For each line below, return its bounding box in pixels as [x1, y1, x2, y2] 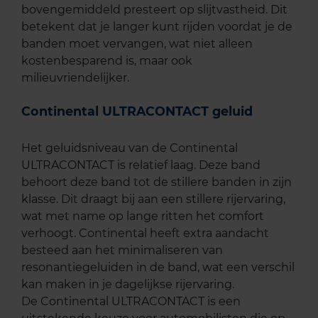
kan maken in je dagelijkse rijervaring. [21, 277, 234, 291]
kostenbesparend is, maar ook [21, 54, 192, 68]
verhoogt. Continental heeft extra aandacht [21, 226, 269, 240]
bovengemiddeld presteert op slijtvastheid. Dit [21, 3, 287, 17]
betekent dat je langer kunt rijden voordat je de [21, 20, 292, 34]
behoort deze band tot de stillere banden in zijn [21, 175, 292, 189]
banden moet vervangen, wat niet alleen [21, 37, 253, 51]
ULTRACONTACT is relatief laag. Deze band [21, 158, 261, 172]
